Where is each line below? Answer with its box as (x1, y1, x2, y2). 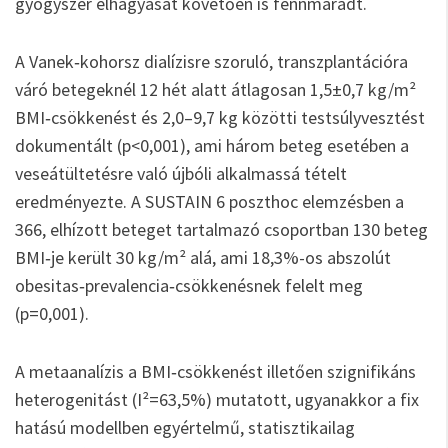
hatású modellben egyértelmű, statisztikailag (15, 416, 355, 439)
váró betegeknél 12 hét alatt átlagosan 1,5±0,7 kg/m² (15, 78, 416, 101)
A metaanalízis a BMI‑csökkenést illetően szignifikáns (15, 360, 416, 383)
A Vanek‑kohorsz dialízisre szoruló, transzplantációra (15, 50, 408, 73)
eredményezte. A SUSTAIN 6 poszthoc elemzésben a (15, 190, 404, 213)
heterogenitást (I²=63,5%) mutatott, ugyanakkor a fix (15, 388, 419, 411)
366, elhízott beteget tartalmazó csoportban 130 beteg (15, 218, 428, 241)
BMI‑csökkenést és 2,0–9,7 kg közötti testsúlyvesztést (15, 106, 425, 129)
